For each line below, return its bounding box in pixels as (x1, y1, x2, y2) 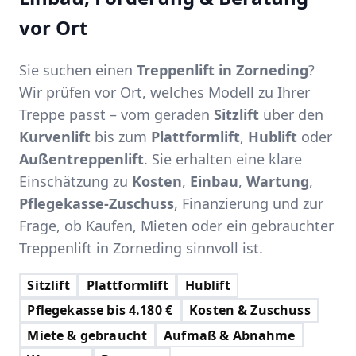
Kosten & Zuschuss (189, 301, 311, 319)
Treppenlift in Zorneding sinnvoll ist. (19, 238, 263, 257)
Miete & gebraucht (27, 326, 148, 344)
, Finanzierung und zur (174, 193, 323, 213)
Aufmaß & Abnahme (164, 326, 296, 344)
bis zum (91, 126, 151, 146)
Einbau (190, 171, 238, 191)
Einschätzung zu (19, 171, 132, 191)
